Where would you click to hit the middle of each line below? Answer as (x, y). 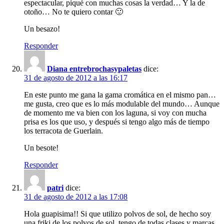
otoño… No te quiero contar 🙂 (73, 12)
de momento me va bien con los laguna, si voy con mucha (115, 113)
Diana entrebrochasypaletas (94, 69)
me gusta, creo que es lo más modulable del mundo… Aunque (122, 104)
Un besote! (41, 148)
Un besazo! (42, 29)
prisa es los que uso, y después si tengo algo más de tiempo (117, 122)
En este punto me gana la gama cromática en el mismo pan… (120, 95)
